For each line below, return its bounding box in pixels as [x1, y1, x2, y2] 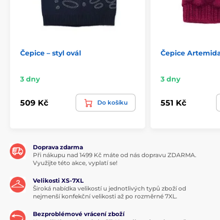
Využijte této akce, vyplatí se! [33, 159, 117, 167]
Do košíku [97, 99, 128, 107]
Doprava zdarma [33, 143, 83, 151]
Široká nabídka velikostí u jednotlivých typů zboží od [33, 185, 186, 192]
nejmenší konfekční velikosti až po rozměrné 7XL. [33, 192, 177, 200]
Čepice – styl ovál [20, 49, 81, 58]
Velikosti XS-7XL [33, 177, 83, 185]
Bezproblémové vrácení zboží [33, 210, 125, 218]
